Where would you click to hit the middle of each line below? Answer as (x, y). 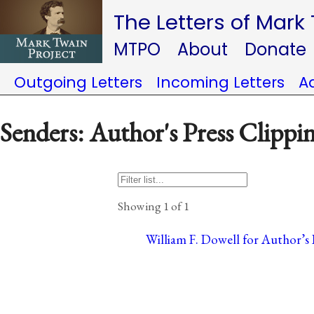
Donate (275, 49)
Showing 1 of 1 (153, 206)
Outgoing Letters (78, 82)
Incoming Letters (220, 82)
